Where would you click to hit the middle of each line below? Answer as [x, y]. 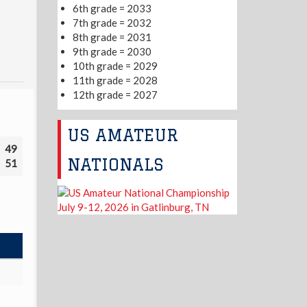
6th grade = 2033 [112, 9]
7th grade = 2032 [112, 23]
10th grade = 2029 [115, 66]
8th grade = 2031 [112, 37]
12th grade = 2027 [115, 95]
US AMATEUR [123, 134]
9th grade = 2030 [112, 52]
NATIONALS [116, 164]
